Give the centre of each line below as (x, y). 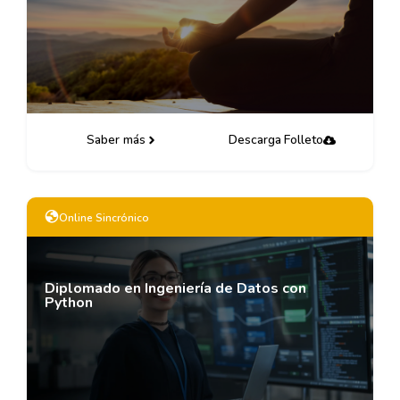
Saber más (116, 140)
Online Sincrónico (104, 218)
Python (69, 303)
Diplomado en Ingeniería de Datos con (175, 288)
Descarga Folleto (276, 140)
